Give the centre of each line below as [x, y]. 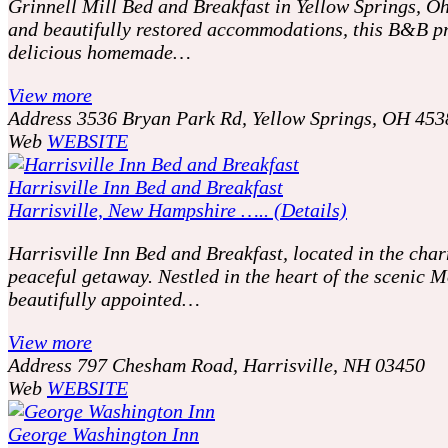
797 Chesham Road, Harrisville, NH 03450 [251, 364]
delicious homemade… [99, 51]
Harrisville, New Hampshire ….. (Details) [177, 209]
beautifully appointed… [104, 298]
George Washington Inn [103, 433]
